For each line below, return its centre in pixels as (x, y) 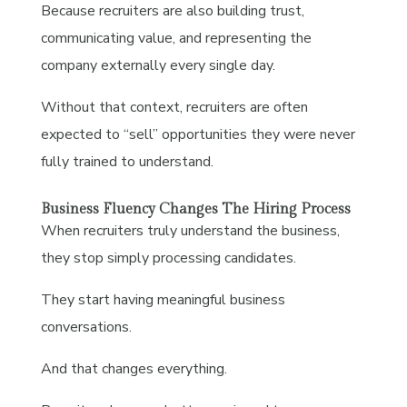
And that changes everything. (134, 368)
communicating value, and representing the (176, 38)
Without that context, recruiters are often (174, 107)
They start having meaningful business (163, 299)
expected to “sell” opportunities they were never (198, 134)
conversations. (86, 327)
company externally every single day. (158, 65)
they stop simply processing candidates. (168, 258)
